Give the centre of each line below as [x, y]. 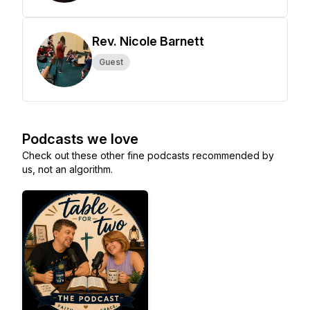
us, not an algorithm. [67, 169]
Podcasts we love [80, 139]
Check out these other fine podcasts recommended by [148, 155]
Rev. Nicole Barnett [148, 41]
